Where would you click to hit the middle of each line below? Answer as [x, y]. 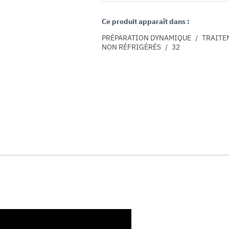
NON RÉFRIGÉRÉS [132, 47]
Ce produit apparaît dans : [146, 21]
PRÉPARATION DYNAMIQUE [147, 38]
